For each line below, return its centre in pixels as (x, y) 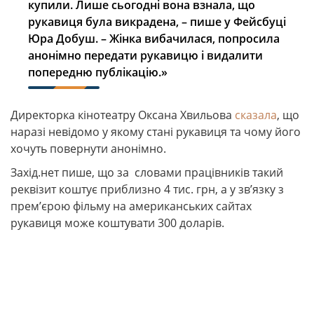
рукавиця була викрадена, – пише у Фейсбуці (157, 22)
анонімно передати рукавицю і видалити (145, 55)
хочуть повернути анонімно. (88, 149)
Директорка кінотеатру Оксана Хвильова (123, 115)
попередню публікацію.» (98, 72)
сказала (256, 115)
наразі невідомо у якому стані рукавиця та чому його (156, 132)
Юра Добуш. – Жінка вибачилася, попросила (154, 39)
